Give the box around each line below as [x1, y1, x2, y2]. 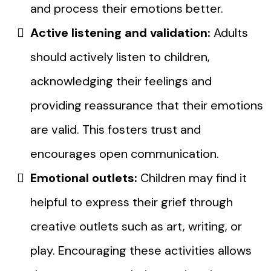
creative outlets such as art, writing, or [30, 218, 242, 234]
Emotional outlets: [30, 169, 140, 186]
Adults [211, 24, 248, 41]
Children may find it [140, 169, 247, 186]
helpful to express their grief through [30, 194, 233, 210]
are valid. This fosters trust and [30, 121, 201, 137]
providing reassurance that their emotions [30, 97, 263, 113]
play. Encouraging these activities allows [30, 242, 252, 258]
